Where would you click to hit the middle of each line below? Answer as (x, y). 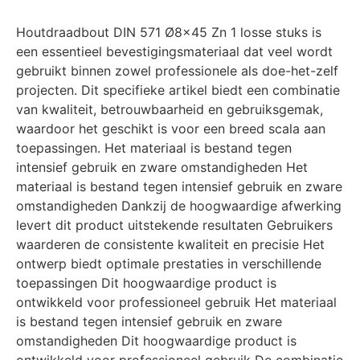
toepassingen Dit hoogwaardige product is (146, 283)
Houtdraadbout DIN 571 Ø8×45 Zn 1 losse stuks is (169, 33)
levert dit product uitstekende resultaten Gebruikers (174, 225)
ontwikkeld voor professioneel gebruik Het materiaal (176, 303)
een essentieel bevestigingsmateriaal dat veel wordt (174, 52)
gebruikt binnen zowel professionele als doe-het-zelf (177, 71)
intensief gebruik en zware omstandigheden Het (162, 168)
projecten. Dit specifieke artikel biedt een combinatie (178, 90)
